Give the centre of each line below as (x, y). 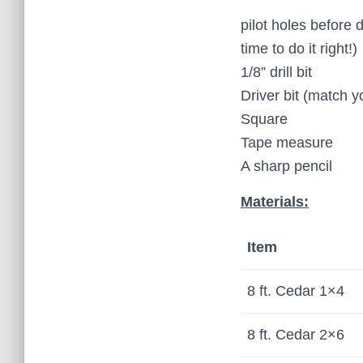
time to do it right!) (299, 49)
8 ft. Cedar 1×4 (296, 291)
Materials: (275, 202)
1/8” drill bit (276, 72)
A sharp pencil (286, 166)
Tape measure (287, 143)
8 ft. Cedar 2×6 (296, 335)
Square (264, 119)
